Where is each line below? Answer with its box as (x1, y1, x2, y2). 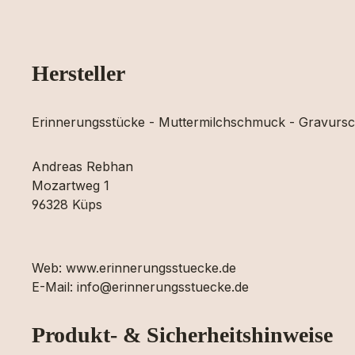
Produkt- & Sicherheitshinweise (32, 323, 333, 347)
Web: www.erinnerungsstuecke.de (32, 260, 236, 276)
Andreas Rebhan (32, 158, 133, 174)
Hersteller (32, 61, 125, 86)
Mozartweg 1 (32, 177, 109, 193)
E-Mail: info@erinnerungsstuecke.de (32, 279, 249, 295)
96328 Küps (32, 197, 102, 212)
